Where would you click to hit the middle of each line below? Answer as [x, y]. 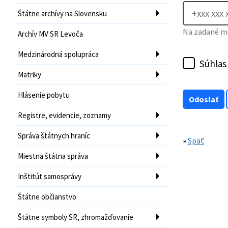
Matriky [30, 74]
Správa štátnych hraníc [54, 135]
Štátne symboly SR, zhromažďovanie [76, 217]
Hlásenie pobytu [44, 95]
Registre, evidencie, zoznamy [64, 115]
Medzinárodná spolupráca [58, 54]
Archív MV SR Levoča [50, 34]
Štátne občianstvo [47, 196]
